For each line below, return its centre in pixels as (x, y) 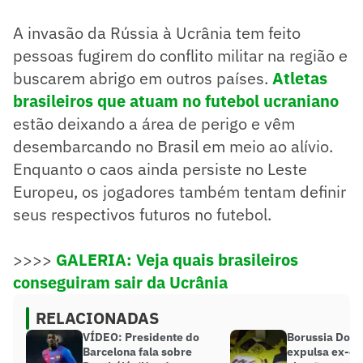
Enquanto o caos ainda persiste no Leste (160, 169)
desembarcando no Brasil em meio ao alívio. (173, 146)
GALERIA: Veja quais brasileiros (177, 259)
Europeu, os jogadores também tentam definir (179, 191)
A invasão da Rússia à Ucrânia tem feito (157, 32)
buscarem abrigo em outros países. (141, 78)
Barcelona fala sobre (137, 351)
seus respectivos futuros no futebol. (144, 214)
